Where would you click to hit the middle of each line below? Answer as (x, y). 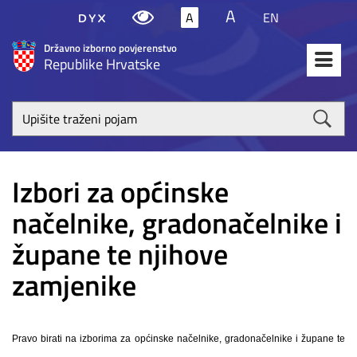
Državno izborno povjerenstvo (110, 48)
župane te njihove (120, 254)
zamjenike (74, 285)
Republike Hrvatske (102, 64)
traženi (31, 127)
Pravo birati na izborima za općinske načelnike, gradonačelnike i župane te (178, 339)
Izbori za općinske (120, 192)
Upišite (31, 110)
